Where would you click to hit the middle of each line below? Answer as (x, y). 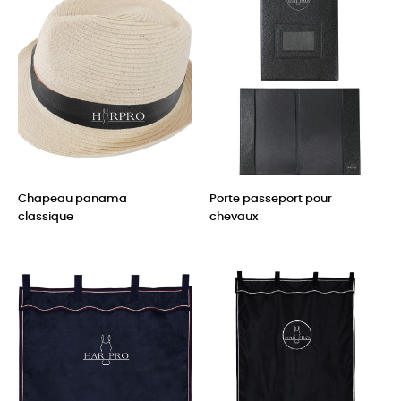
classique (46, 217)
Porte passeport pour (271, 199)
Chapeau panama (73, 199)
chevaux (234, 217)
